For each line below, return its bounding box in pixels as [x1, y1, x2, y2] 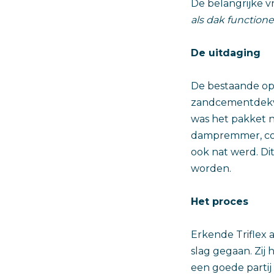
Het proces [191, 195, 248, 207]
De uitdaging [191, 46, 261, 59]
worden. [191, 162, 231, 174]
